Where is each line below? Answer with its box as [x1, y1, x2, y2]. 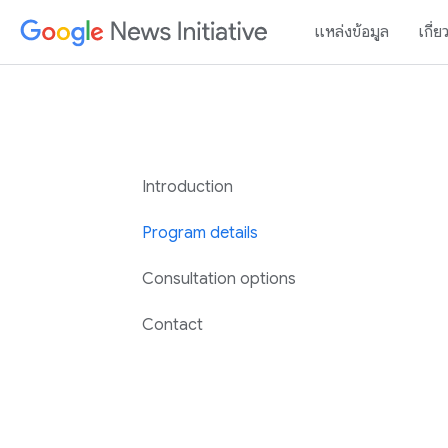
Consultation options [142, 269, 297, 289]
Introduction [142, 177, 234, 197]
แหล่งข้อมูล [315, 22, 389, 42]
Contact [142, 315, 204, 335]
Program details [142, 223, 259, 243]
